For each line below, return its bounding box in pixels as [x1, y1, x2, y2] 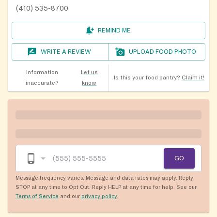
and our [60, 193, 80, 200]
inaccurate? [25, 80, 59, 87]
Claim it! [181, 75, 204, 81]
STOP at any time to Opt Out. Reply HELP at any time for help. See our [15, 184, 197, 190]
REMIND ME [98, 27, 131, 34]
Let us [80, 69, 98, 76]
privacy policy [81, 193, 117, 200]
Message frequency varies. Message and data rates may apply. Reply [15, 175, 193, 181]
